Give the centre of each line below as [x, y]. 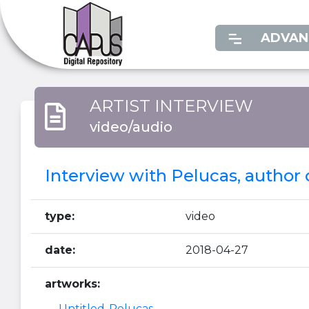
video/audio [131, 127]
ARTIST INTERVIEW [171, 106]
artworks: [72, 284]
